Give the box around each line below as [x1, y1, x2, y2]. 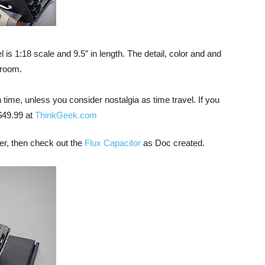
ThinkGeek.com [35, 110, 97, 120]
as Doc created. [141, 138, 205, 148]
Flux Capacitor [85, 138, 141, 148]
